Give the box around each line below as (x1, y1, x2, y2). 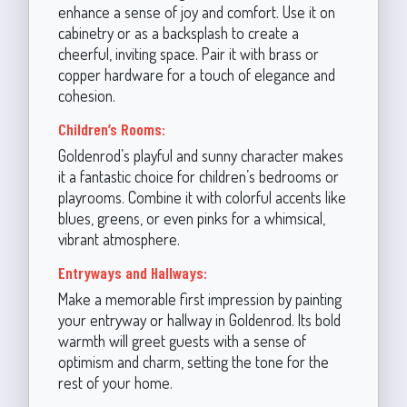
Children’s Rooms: (57, 118, 165, 139)
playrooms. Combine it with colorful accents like (57, 186, 346, 207)
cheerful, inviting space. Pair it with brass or (57, 43, 319, 64)
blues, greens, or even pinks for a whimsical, (57, 207, 325, 228)
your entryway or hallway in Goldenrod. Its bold (57, 309, 341, 330)
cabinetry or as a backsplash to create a (57, 22, 299, 43)
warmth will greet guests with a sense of (57, 330, 306, 351)
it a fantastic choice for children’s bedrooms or (57, 165, 339, 186)
